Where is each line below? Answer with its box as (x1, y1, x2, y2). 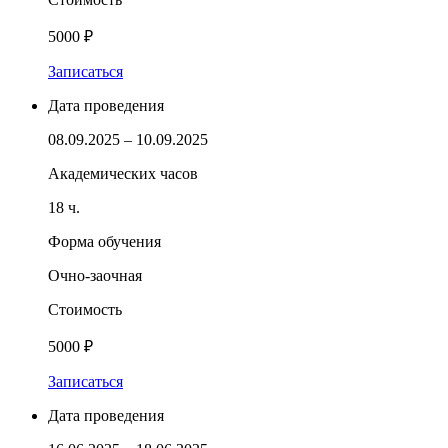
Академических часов (48, 164, 198, 182)
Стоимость (48, 300, 122, 318)
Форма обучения (48, 232, 161, 250)
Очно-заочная (48, 266, 142, 284)
